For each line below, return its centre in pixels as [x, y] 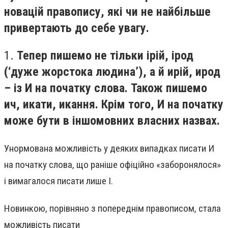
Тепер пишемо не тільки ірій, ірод [105, 55]
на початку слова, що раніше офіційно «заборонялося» [112, 165]
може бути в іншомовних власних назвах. [112, 120]
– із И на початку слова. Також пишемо [106, 88]
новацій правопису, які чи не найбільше [107, 12]
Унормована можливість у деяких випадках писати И [109, 149]
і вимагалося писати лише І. [59, 181]
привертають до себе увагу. [77, 28]
